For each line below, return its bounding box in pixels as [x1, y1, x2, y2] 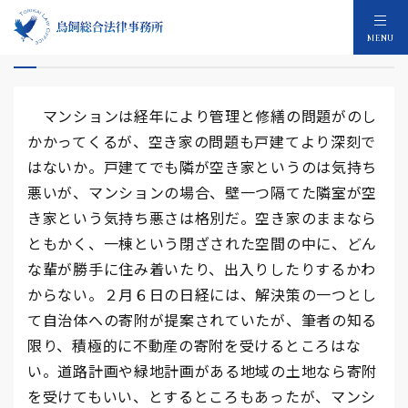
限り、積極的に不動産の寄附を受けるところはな [27, 334, 362, 356]
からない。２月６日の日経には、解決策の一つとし [27, 283, 378, 305]
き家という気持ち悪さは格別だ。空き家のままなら [27, 207, 378, 229]
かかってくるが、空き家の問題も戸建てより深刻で [27, 130, 377, 152]
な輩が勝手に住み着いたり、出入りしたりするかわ [27, 258, 377, 280]
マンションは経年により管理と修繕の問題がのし [27, 105, 378, 127]
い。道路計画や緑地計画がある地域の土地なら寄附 [27, 360, 378, 382]
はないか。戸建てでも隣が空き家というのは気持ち [27, 156, 378, 178]
